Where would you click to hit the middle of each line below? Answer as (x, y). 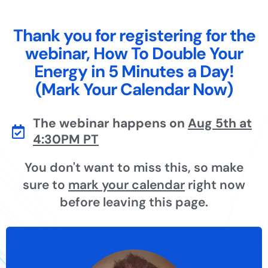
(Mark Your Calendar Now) (134, 89)
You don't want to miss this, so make (134, 167)
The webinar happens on (110, 123)
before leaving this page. (134, 202)
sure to (45, 185)
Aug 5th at (220, 123)
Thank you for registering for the (134, 35)
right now (215, 185)
